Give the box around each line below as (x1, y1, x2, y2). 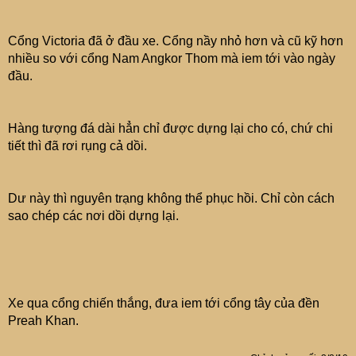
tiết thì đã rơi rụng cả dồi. (8, 139, 147, 153)
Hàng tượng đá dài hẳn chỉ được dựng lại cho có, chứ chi (8, 122, 333, 135)
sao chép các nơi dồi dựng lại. (8, 209, 179, 222)
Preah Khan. (8, 314, 79, 327)
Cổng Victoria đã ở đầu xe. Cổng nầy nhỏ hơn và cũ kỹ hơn (8, 34, 343, 48)
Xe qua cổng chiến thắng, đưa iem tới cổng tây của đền (8, 296, 319, 310)
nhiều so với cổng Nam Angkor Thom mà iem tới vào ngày (8, 52, 335, 65)
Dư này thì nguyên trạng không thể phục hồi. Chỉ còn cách (8, 192, 335, 205)
